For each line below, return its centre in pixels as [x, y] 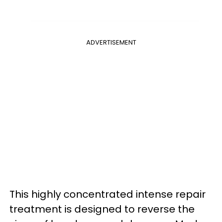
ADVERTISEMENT [111, 42]
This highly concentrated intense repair [108, 194]
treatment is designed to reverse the [102, 209]
